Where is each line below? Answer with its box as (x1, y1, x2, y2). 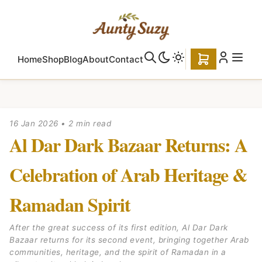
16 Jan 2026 (9, 119, 58, 128)
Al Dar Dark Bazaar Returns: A (9, 131, 247, 158)
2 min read (65, 119, 111, 128)
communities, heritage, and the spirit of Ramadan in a (9, 247, 226, 257)
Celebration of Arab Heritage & (9, 161, 247, 188)
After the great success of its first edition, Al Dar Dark (9, 223, 228, 232)
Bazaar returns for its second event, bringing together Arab (9, 235, 249, 244)
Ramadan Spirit (9, 191, 130, 218)
